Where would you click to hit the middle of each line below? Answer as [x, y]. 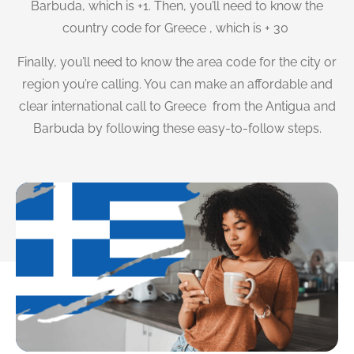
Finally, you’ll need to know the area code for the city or [177, 62]
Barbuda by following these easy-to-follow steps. [177, 128]
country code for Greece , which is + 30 [177, 28]
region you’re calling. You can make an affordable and [177, 84]
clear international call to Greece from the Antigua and [177, 106]
